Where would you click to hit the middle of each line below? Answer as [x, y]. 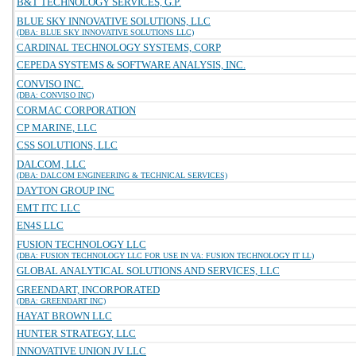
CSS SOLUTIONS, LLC [67, 145]
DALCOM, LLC [51, 164]
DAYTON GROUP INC [66, 190]
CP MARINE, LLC [57, 128]
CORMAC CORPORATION [76, 110]
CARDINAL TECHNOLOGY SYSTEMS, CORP [119, 47]
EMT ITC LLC [48, 208]
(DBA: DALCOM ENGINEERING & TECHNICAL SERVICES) [122, 175]
